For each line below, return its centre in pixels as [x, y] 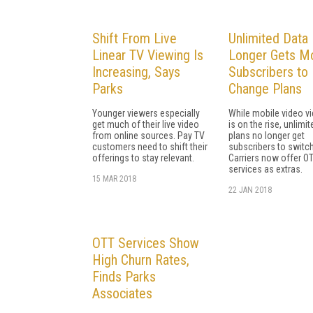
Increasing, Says [136, 72]
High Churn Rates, [141, 260]
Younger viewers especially [146, 113]
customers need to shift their [150, 146]
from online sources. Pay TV [148, 135]
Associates [122, 293]
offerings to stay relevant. [143, 158]
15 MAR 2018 [114, 179]
